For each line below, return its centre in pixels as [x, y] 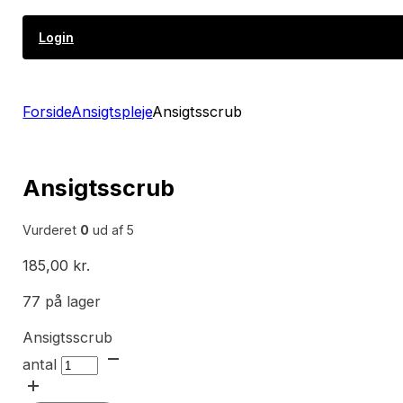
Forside [47, 111]
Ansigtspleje [112, 111]
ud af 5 [112, 230]
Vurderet [52, 230]
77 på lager [62, 301]
